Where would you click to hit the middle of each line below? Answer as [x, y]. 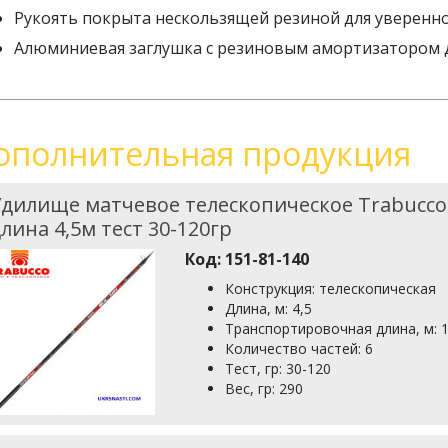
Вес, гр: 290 [264, 388]
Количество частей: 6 [299, 348]
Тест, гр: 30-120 [278, 368]
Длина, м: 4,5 [269, 308]
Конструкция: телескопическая [331, 288]
